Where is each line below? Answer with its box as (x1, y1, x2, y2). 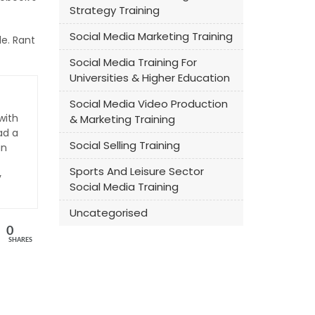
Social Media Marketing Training (69, 29, 233, 44)
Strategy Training (69, 3, 160, 18)
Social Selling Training (69, 138, 180, 153)
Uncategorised (69, 205, 148, 220)
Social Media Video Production (69, 96, 228, 111)
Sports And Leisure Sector (69, 164, 204, 179)
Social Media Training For (69, 55, 197, 70)
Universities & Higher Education (69, 70, 230, 85)
